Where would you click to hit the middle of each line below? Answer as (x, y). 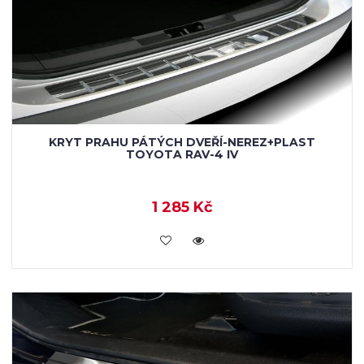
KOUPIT (182, 239)
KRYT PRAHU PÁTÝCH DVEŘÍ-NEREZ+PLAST (182, 142)
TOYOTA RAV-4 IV (182, 154)
